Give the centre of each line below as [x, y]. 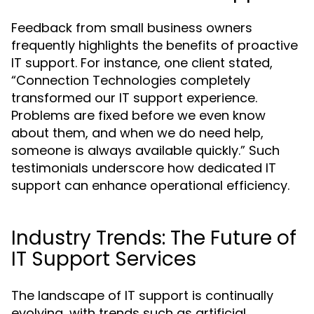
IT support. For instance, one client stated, [142, 63]
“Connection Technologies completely [131, 80]
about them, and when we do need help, [137, 133]
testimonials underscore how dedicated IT [144, 168]
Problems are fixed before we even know [138, 115]
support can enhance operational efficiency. [150, 185]
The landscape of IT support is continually [142, 295]
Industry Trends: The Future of [154, 238]
